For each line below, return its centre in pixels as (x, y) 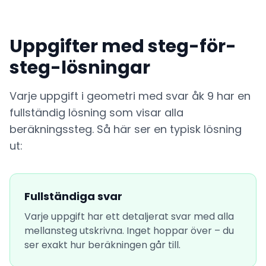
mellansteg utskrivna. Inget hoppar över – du (129, 231)
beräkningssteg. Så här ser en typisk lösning (126, 129)
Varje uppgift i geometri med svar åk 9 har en (130, 96)
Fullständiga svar (73, 196)
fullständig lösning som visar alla (96, 113)
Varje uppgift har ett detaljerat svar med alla (129, 216)
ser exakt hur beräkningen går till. (102, 245)
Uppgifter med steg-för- (123, 46)
